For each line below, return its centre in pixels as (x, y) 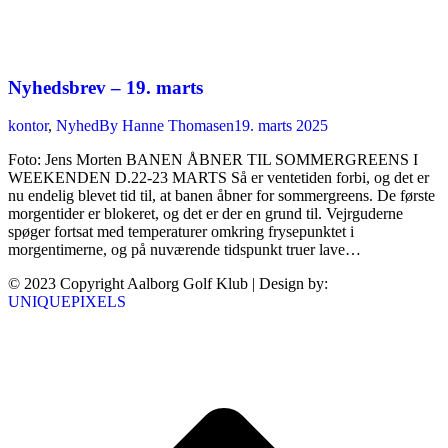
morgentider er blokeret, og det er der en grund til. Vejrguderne (205, 214)
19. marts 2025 (281, 126)
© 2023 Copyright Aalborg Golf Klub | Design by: (168, 284)
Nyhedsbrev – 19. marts (105, 87)
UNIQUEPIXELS (67, 302)
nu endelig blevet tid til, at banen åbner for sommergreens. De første (221, 196)
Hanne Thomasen (178, 126)
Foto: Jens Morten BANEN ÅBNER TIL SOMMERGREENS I (213, 160)
